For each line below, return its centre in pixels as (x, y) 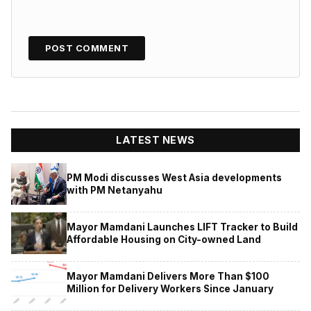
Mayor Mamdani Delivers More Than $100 (168, 276)
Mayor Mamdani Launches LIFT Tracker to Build (182, 227)
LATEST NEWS (155, 140)
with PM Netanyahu (115, 190)
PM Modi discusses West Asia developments (174, 177)
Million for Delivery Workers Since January (170, 288)
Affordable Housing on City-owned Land (164, 239)
